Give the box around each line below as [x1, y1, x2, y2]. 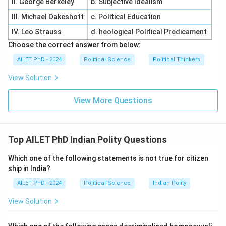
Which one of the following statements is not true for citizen [8, 154, 208, 162]
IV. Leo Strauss [11, 28, 62, 36]
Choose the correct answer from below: [8, 41, 141, 49]
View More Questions [74, 96, 152, 105]
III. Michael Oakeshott [11, 13, 84, 21]
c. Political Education [90, 13, 162, 21]
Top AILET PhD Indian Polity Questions [8, 134, 167, 145]
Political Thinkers [153, 56, 200, 63]
